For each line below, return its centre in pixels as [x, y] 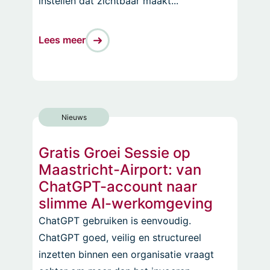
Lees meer [62, 40]
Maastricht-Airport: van [120, 169]
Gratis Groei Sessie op [115, 152]
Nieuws [74, 117]
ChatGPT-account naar [118, 186]
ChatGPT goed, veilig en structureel [120, 237]
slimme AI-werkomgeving [126, 203]
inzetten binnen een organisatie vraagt [126, 254]
